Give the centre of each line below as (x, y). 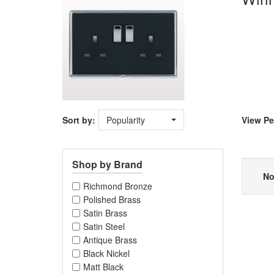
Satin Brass (105, 213)
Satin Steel (104, 226)
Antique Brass (110, 240)
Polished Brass (112, 199)
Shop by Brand (107, 164)
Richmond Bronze (118, 186)
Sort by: (79, 120)
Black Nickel (106, 253)
